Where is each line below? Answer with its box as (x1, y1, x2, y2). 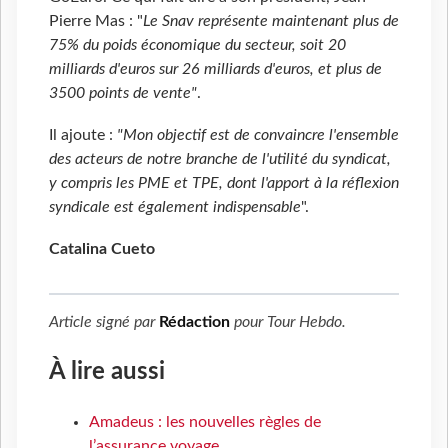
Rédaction (159, 313, 230, 330)
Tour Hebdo (267, 313, 342, 330)
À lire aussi (49, 359, 165, 384)
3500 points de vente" (49, 85, 197, 102)
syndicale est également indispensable (49, 198, 301, 215)
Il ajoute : (49, 126, 117, 143)
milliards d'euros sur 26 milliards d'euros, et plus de (49, 61, 382, 78)
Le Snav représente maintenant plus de (143, 13, 399, 30)
